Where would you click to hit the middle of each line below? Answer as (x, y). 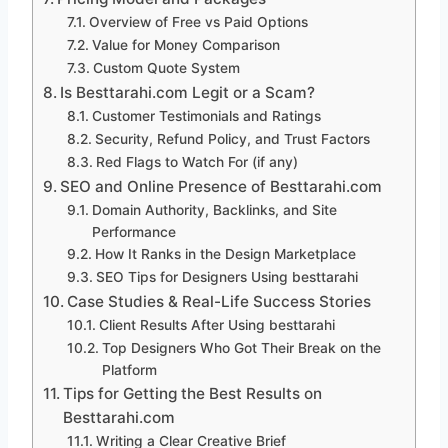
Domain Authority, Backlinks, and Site (214, 210)
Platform (129, 370)
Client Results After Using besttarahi (216, 325)
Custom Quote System (166, 68)
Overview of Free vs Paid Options (198, 22)
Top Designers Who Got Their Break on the (241, 348)
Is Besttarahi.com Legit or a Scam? (188, 93)
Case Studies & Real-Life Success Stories (219, 302)
